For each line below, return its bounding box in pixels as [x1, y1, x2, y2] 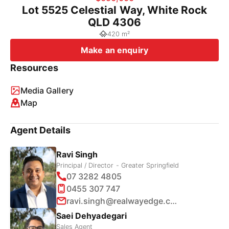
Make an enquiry [81, 45, 148, 55]
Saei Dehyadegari [56, 210, 127, 221]
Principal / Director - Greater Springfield [56, 161, 179, 169]
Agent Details [10, 125, 71, 135]
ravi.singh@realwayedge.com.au [170, 195, 177, 206]
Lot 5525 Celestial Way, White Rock [22, 4, 207, 16]
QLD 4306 [87, 16, 142, 29]
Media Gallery [20, 85, 74, 96]
